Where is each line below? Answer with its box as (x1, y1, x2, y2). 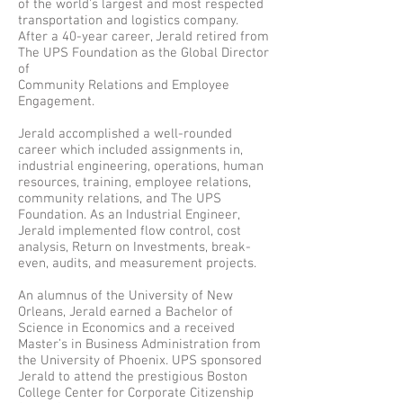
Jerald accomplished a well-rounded (18, 126, 232, 142)
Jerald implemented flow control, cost (18, 223, 241, 239)
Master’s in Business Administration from (18, 336, 261, 353)
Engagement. (18, 94, 94, 110)
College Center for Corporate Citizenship (18, 385, 254, 401)
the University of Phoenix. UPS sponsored (18, 353, 262, 369)
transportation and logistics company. (18, 13, 237, 29)
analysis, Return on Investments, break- (18, 239, 251, 255)
